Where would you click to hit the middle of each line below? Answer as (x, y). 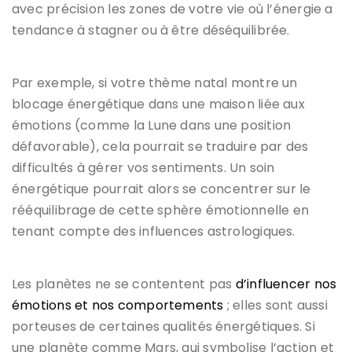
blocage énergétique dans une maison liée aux (158, 104)
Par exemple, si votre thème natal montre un (155, 82)
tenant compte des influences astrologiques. (154, 231)
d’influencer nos (286, 284)
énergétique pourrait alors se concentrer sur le (161, 189)
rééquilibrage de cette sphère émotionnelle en (161, 210)
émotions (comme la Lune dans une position (152, 125)
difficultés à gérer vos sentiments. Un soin (143, 167)
